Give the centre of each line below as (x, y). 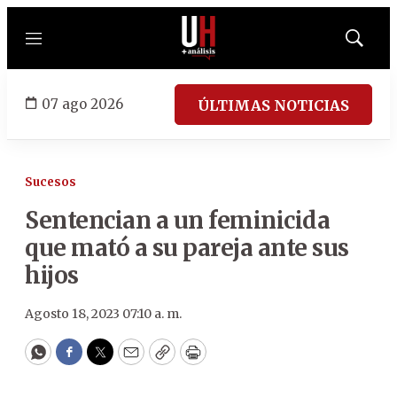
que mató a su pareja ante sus (187, 248)
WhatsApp (78, 360)
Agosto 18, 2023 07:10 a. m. (103, 314)
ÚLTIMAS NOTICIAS (273, 105)
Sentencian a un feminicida (177, 220)
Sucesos (51, 182)
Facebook (105, 360)
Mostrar (373, 43)
